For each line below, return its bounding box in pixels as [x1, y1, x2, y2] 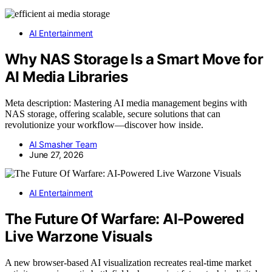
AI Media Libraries [5, 68, 128, 86]
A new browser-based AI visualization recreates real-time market [5, 257, 251, 268]
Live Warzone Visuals [5, 228, 152, 246]
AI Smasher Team [29, 139, 97, 150]
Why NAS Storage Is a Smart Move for [5, 50, 263, 69]
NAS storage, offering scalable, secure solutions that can [5, 109, 220, 120]
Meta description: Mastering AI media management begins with [5, 98, 247, 109]
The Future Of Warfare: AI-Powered [5, 210, 244, 228]
